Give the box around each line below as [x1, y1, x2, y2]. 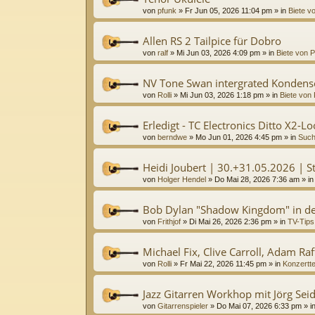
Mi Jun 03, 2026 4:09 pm [176, 48, 260, 57]
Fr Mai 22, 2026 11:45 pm [180, 259, 266, 268]
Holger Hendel [157, 174, 206, 184]
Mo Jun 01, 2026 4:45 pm [195, 132, 282, 141]
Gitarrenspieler [157, 301, 208, 310]
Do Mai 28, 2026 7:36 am [214, 174, 300, 184]
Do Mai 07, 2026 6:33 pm [217, 301, 302, 310]
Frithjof [157, 217, 181, 226]
